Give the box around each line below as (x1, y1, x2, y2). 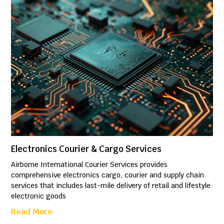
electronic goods (11, 191, 66, 201)
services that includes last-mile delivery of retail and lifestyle (11, 181, 211, 190)
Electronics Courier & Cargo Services (11, 143, 162, 155)
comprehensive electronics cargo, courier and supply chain (11, 170, 204, 180)
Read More (11, 206, 53, 217)
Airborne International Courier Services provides (11, 160, 168, 169)
